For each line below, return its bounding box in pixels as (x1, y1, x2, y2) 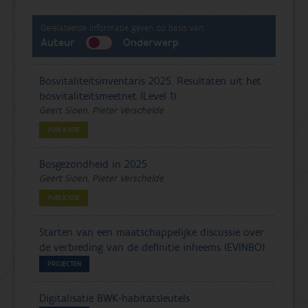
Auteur (41, 35, 76, 49)
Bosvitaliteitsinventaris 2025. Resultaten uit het (39, 74, 262, 88)
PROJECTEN (47, 258, 82, 268)
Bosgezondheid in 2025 (39, 157, 148, 171)
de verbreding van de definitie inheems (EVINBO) (39, 240, 265, 254)
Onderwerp (123, 35, 179, 49)
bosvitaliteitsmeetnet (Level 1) (39, 89, 177, 103)
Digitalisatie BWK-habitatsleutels (39, 291, 190, 305)
